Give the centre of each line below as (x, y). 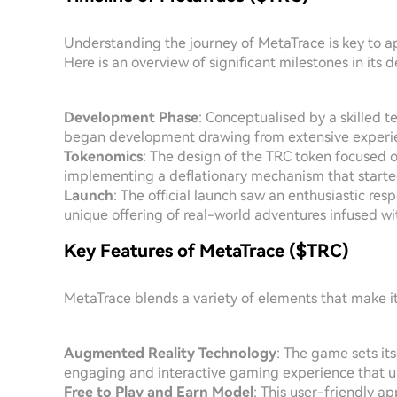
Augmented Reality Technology (170, 353)
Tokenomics (103, 156)
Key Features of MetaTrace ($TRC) (206, 251)
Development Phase (131, 117)
